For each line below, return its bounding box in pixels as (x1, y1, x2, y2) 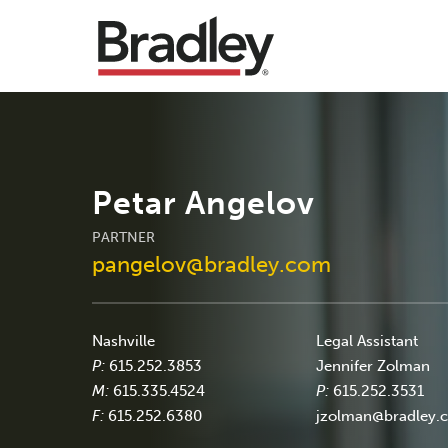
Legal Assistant (316, 331, 419, 350)
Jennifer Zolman (316, 356, 431, 375)
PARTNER (92, 228, 155, 246)
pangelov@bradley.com (92, 250, 331, 278)
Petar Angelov (92, 183, 315, 222)
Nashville (92, 331, 155, 350)
